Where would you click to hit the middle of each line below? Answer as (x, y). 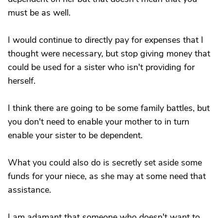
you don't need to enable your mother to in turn (99, 122)
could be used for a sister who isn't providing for (101, 67)
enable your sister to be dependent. (75, 135)
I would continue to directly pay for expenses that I (106, 40)
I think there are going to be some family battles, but (109, 108)
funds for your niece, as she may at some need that (107, 176)
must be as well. (39, 13)
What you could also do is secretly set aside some (105, 163)
